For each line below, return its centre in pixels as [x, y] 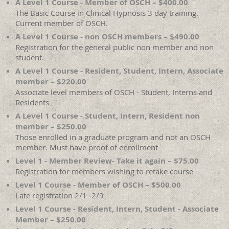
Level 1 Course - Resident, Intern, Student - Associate [117, 209]
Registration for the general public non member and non [114, 47]
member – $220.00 [51, 82]
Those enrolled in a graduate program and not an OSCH [113, 137]
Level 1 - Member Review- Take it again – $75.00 [107, 161]
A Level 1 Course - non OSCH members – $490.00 [107, 37]
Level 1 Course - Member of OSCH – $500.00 [98, 185]
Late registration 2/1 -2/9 [60, 196]
